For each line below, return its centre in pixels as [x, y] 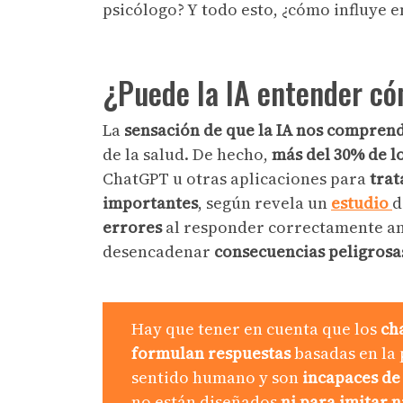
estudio [362, 202]
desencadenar [158, 251]
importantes [150, 202]
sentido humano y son [217, 377]
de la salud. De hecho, [187, 154]
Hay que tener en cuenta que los [254, 328]
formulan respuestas [211, 353]
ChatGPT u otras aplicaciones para [234, 178]
